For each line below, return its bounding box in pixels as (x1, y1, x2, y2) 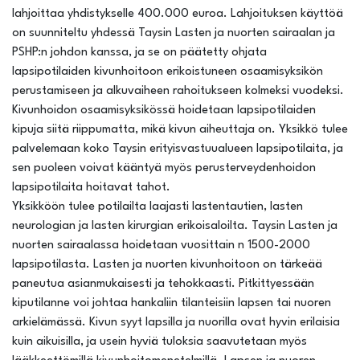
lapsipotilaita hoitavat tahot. (12, 182, 170, 194)
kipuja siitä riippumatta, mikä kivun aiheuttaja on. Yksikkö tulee (12, 124, 348, 136)
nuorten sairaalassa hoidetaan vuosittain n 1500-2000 (12, 239, 310, 252)
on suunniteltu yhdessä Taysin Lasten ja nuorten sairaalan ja (12, 27, 335, 39)
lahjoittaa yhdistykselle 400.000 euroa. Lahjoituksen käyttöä (12, 8, 343, 20)
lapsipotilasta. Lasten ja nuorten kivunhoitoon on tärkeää (12, 259, 322, 271)
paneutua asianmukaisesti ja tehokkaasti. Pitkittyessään (12, 278, 314, 290)
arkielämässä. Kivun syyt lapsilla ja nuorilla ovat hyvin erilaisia (12, 317, 340, 329)
